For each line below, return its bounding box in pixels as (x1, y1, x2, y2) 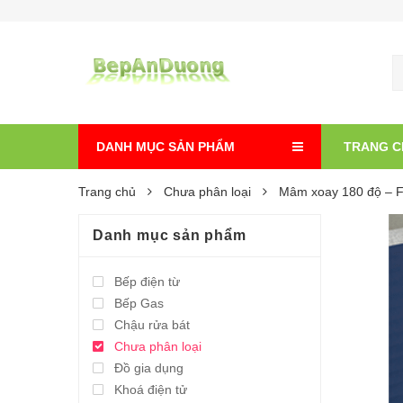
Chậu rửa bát (114, 318, 190, 332)
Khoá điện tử (114, 382, 187, 397)
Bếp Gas (114, 296, 164, 310)
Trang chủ (78, 184, 136, 199)
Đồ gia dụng (114, 361, 184, 375)
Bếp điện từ (114, 274, 180, 289)
